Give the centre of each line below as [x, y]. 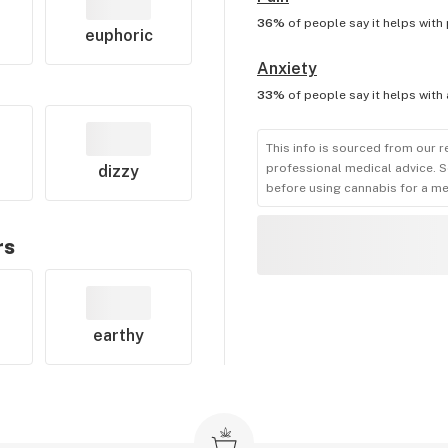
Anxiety [286, 68]
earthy [119, 335]
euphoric [118, 35]
